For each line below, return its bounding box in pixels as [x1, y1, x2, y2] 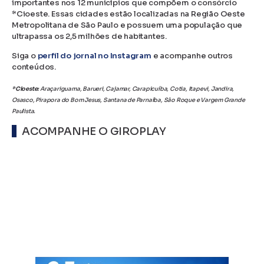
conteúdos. [12, 61, 57, 72]
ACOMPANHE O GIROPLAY [22, 124, 167, 138]
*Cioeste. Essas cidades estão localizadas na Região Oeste [12, 8, 245, 19]
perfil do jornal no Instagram [37, 50, 151, 61]
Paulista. [12, 107, 36, 115]
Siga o [12, 50, 38, 61]
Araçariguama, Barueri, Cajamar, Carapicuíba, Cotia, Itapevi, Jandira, [40, 85, 235, 93]
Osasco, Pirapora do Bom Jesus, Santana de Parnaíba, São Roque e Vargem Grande [12, 96, 245, 104]
